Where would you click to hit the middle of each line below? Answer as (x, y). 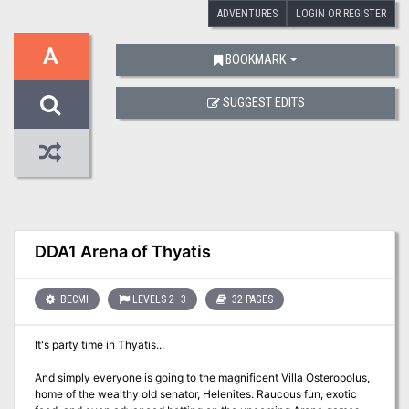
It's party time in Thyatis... (99, 345)
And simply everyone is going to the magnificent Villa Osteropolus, (202, 378)
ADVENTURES (247, 13)
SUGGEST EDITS (263, 103)
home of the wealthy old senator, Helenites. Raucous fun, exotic (145, 394)
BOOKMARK (256, 60)
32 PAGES (251, 299)
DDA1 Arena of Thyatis (122, 252)
